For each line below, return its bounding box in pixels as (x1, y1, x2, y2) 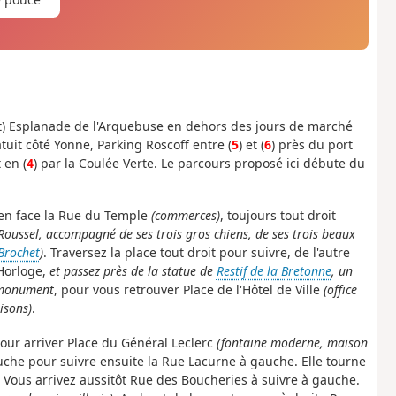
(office (323, 281, 357, 299)
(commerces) (150, 207, 220, 225)
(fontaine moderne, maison (216, 333, 368, 351)
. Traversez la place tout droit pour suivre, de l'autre (42, 244, 350, 262)
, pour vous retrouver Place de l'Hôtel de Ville (53, 281, 324, 299)
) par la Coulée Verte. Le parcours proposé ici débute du (33, 154, 365, 171)
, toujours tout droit (219, 207, 336, 225)
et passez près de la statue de (49, 263, 217, 280)
